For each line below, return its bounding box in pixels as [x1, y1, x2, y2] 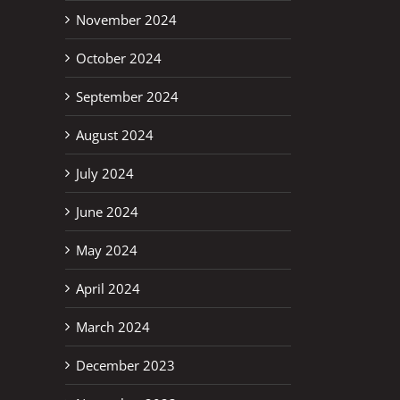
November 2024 [76, 10, 177, 29]
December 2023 [76, 355, 175, 374]
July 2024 [76, 163, 134, 182]
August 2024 [76, 125, 154, 144]
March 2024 [76, 317, 150, 336]
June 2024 [76, 202, 138, 221]
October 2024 [76, 48, 162, 67]
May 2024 [76, 240, 137, 259]
